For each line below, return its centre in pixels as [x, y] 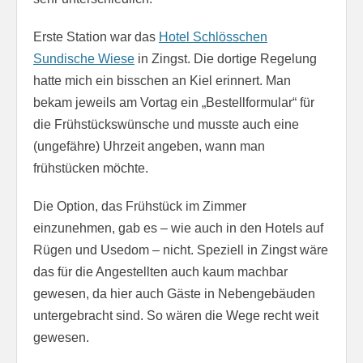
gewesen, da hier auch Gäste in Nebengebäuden [174, 293]
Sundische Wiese [84, 58]
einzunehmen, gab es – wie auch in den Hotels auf [178, 228]
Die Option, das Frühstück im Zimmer [140, 206]
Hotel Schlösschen [213, 36]
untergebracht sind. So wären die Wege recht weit [176, 315]
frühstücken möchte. [91, 168]
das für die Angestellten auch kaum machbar [160, 271]
